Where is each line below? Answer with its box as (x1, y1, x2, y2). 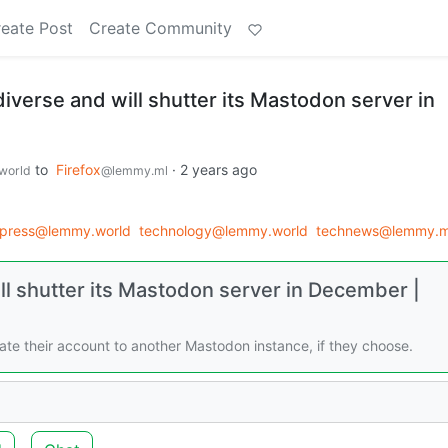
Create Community (89, 18, 232, 38)
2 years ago (180, 161, 257, 178)
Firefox (56, 161, 101, 178)
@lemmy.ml (101, 163, 168, 178)
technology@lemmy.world (139, 221, 308, 239)
